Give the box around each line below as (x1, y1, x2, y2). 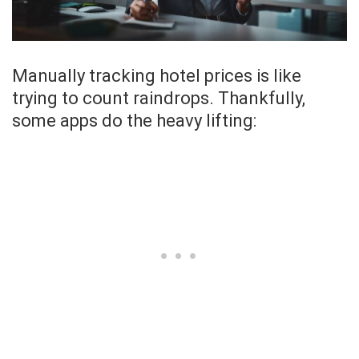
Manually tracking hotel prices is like (12, 66, 301, 87)
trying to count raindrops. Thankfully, (12, 88, 305, 109)
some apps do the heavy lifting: (12, 111, 256, 131)
